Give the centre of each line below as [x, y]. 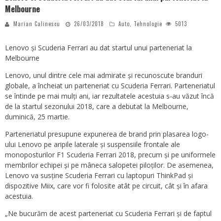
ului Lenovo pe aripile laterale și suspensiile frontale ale [92, 145]
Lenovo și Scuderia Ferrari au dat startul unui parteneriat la [98, 48]
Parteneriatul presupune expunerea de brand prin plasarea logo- [107, 134]
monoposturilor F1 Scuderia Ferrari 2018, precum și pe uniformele [110, 155]
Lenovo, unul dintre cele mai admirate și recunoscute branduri [104, 75]
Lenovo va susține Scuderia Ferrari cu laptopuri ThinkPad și [99, 176]
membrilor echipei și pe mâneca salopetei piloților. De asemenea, [109, 165]
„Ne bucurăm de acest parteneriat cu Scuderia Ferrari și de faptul [108, 214]
